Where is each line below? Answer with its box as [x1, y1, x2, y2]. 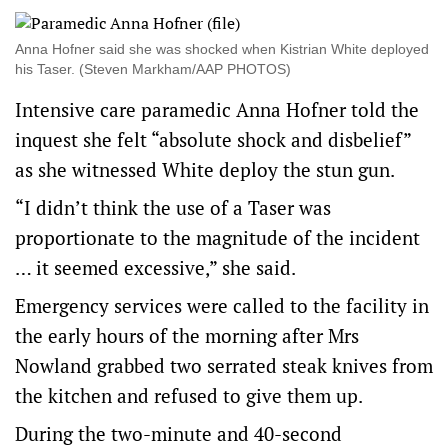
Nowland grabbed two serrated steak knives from [15, 353, 433, 378]
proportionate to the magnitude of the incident [15, 225, 420, 250]
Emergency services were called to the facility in [15, 293, 429, 318]
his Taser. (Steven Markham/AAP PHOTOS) [15, 61, 291, 77]
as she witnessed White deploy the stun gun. [15, 157, 395, 182]
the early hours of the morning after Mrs [15, 323, 359, 348]
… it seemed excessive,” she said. [15, 255, 296, 280]
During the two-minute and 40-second [15, 421, 342, 446]
